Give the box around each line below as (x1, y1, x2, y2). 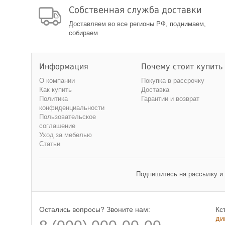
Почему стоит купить (141, 62, 222, 71)
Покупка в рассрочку (141, 77, 204, 84)
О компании (39, 77, 75, 84)
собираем (69, 29, 98, 37)
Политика (39, 95, 68, 102)
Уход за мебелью (39, 131, 92, 139)
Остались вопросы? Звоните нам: (39, 205, 150, 213)
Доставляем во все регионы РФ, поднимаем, (69, 20, 206, 28)
